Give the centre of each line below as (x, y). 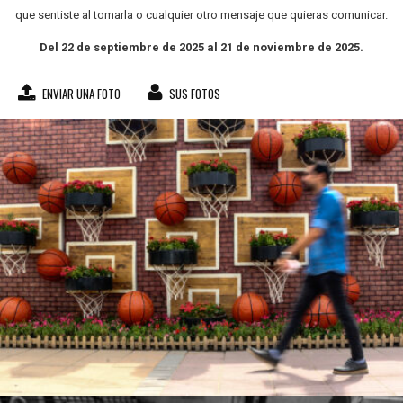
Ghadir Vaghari (212, 265)
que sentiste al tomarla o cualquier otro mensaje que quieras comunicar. (201, 15)
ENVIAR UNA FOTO (80, 94)
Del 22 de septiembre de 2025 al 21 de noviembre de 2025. (201, 47)
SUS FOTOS (193, 94)
